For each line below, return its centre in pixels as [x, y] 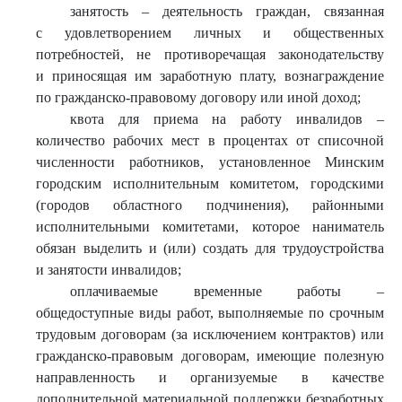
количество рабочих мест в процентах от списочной [210, 140]
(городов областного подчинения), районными [210, 205]
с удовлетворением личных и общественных [210, 33]
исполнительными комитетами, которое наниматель [210, 227]
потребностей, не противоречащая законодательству [210, 54]
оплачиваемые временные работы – [227, 291]
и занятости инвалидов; [109, 270]
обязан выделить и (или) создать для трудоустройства [210, 248]
